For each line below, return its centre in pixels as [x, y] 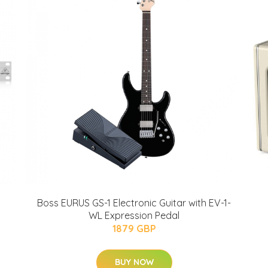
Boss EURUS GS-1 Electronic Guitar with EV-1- [134, 203]
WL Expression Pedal [134, 215]
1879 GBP [134, 229]
